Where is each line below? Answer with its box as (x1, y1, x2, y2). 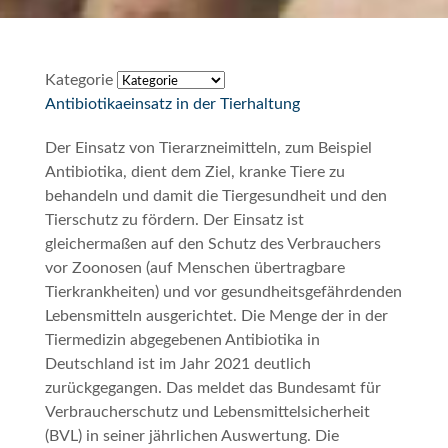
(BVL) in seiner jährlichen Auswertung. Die (44, 427, 339, 444)
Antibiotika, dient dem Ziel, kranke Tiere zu (44, 163, 345, 180)
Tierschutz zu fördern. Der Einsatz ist (44, 211, 304, 228)
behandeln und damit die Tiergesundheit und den (44, 187, 387, 204)
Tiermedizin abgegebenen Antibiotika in (44, 331, 320, 348)
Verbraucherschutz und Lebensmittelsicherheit (44, 403, 370, 420)
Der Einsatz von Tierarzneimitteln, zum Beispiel (44, 139, 372, 156)
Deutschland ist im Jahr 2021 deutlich (44, 355, 311, 372)
